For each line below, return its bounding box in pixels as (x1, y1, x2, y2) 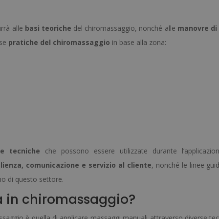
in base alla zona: (110, 38, 166, 47)
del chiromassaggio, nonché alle (71, 23, 177, 33)
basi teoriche (24, 23, 71, 33)
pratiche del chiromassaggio (8, 38, 110, 47)
